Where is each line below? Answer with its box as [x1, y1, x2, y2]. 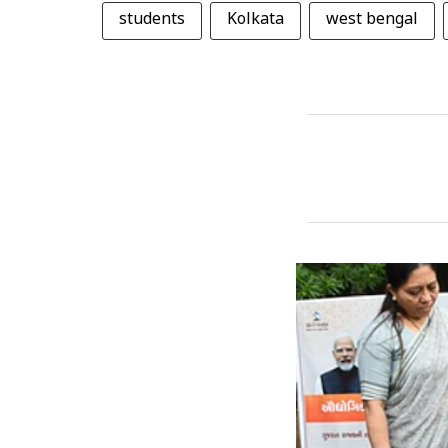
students [119, 10, 185, 30]
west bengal [326, 10, 418, 30]
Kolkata [227, 10, 284, 30]
